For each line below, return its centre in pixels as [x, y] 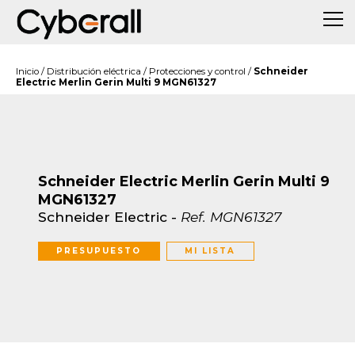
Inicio [27, 71]
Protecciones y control [197, 71]
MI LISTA [210, 250]
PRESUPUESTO [99, 250]
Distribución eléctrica [94, 71]
